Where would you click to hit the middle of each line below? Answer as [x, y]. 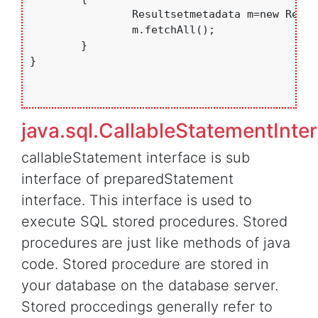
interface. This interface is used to [137, 201]
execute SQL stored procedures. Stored [154, 222]
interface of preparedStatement [127, 179]
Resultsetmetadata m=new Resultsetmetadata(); [81, 15]
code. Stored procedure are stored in [145, 264]
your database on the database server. [150, 286]
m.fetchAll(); [81, 30]
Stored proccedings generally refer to [147, 307]
